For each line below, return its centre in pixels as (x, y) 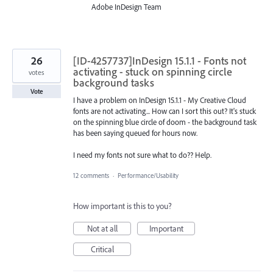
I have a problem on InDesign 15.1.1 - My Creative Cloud (160, 100)
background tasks (114, 82)
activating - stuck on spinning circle (153, 71)
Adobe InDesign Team (126, 6)
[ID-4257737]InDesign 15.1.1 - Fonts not (160, 60)
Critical (102, 250)
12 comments (91, 176)
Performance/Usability (148, 176)
